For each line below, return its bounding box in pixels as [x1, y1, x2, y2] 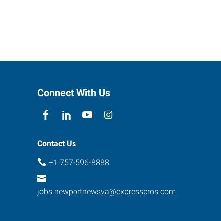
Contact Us [37, 139, 76, 148]
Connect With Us [37, 87, 110, 99]
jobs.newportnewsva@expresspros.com [37, 186, 176, 196]
